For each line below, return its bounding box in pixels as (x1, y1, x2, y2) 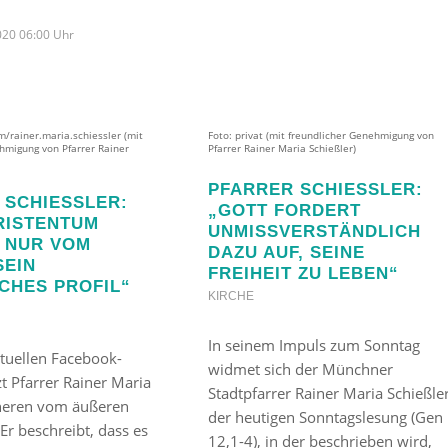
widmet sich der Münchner (207, 358, 393, 379)
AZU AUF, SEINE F (207, 242, 365, 261)
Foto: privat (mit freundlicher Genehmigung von (207, 128, 434, 142)
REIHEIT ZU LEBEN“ (207, 263, 389, 282)
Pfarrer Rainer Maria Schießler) (207, 141, 356, 155)
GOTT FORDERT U (207, 200, 361, 219)
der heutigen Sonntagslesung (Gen (207, 406, 443, 427)
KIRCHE (207, 288, 254, 303)
